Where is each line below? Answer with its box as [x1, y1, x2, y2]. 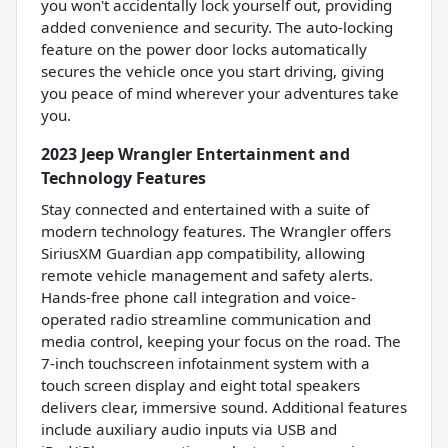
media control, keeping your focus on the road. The [41, 330, 401, 351]
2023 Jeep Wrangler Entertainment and [41, 142, 350, 165]
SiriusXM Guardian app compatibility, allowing [41, 242, 365, 263]
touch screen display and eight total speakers [41, 374, 360, 395]
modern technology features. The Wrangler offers [41, 220, 391, 241]
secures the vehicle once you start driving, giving [41, 60, 384, 81]
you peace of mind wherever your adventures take [41, 82, 399, 103]
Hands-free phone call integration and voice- [41, 286, 356, 307]
